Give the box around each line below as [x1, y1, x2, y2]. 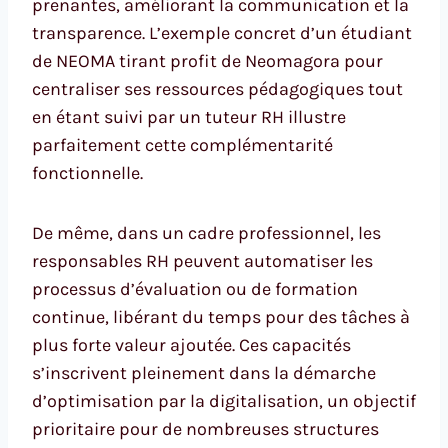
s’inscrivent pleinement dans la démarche [32, 361, 376, 384]
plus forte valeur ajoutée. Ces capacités [32, 333, 351, 356]
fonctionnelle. [32, 161, 143, 184]
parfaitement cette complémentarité [32, 133, 333, 156]
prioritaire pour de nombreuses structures [32, 417, 379, 440]
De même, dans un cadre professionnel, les [32, 221, 381, 244]
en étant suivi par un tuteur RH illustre [32, 105, 346, 128]
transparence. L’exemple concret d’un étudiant [32, 21, 412, 44]
